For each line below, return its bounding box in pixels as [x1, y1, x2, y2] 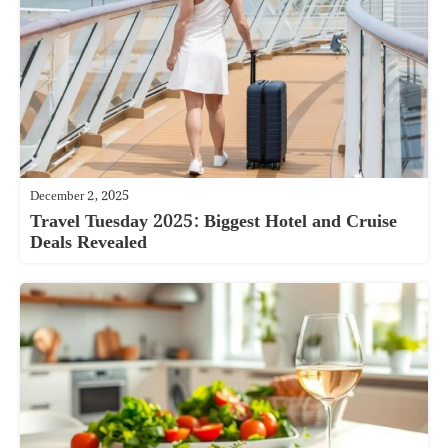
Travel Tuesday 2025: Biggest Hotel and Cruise [30, 206, 397, 236]
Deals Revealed [30, 227, 147, 257]
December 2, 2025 [30, 185, 129, 207]
